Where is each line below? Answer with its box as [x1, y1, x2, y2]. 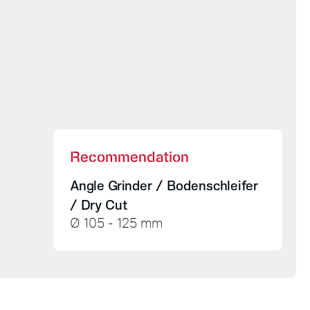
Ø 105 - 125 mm [69, 218, 163, 230]
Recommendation [69, 147, 189, 165]
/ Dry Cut [69, 197, 128, 213]
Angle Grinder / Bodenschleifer [69, 177, 258, 194]
